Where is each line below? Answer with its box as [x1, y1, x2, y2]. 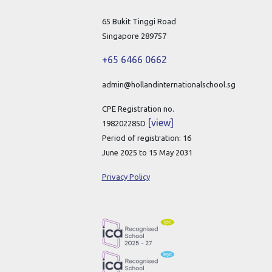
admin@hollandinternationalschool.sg [101, 80, 236, 89]
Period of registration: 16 [101, 134, 191, 143]
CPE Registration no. [101, 104, 174, 114]
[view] [147, 117, 174, 129]
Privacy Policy [101, 172, 150, 182]
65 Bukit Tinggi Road [101, 17, 176, 26]
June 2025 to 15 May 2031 [101, 148, 192, 157]
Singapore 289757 [101, 32, 166, 41]
